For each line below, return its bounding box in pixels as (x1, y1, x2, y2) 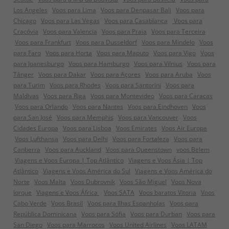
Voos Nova (171, 177, 201, 186)
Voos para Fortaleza (112, 134, 169, 143)
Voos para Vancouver (118, 113, 178, 122)
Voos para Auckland (45, 145, 101, 154)
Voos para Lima (52, 6, 96, 14)
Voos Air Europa (162, 124, 207, 132)
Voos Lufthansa (15, 134, 58, 143)
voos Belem (176, 145, 210, 154)
